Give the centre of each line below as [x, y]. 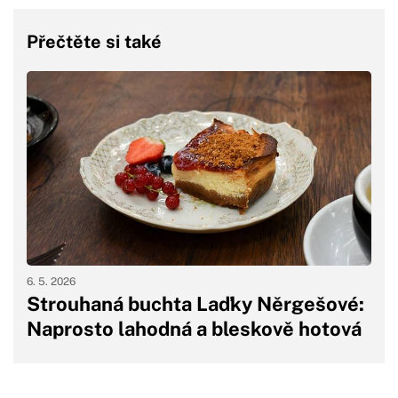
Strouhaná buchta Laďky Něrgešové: [195, 303]
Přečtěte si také [94, 42]
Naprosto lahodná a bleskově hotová [194, 328]
